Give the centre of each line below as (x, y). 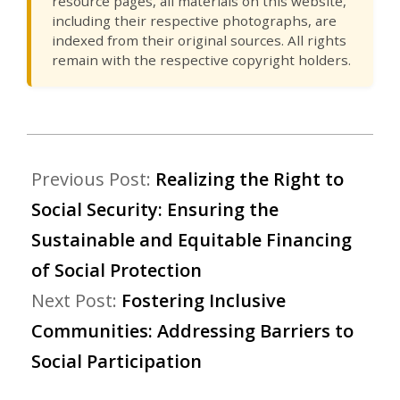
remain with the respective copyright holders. (201, 59)
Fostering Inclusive (204, 301)
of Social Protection (117, 271)
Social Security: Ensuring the (155, 210)
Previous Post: (93, 179)
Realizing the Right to (250, 179)
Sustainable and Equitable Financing (192, 240)
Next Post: (76, 301)
